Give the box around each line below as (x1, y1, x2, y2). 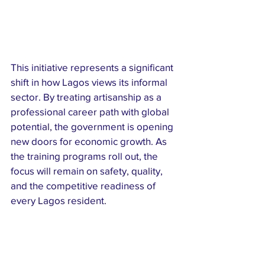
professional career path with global (11, 106, 172, 118)
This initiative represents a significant (11, 62, 176, 73)
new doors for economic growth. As (11, 135, 169, 147)
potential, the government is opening (11, 121, 176, 132)
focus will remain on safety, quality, (11, 165, 165, 177)
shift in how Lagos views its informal (11, 76, 170, 88)
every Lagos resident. (11, 195, 106, 206)
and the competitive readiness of (11, 180, 158, 192)
